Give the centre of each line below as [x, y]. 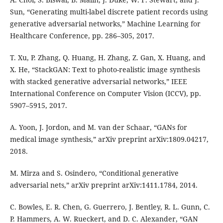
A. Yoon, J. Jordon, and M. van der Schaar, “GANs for [98, 127]
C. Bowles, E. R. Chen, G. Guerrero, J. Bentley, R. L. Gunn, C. [110, 207]
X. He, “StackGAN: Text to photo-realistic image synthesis [105, 70]
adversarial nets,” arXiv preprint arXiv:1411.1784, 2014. [104, 185]
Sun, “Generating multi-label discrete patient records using [109, 12]
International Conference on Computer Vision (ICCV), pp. [105, 94]
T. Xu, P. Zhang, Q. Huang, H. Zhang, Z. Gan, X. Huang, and [108, 58]
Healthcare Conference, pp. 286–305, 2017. [82, 36]
